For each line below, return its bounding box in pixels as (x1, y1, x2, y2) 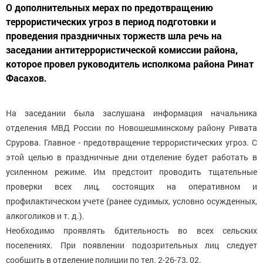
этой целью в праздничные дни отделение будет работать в (6, 151, 257, 163)
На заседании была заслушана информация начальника (6, 107, 257, 119)
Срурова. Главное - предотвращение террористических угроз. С (6, 136, 257, 148)
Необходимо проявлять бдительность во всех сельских (6, 224, 257, 236)
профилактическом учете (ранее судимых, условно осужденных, (6, 195, 257, 207)
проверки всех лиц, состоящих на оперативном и (6, 180, 257, 192)
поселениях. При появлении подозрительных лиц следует (6, 239, 257, 251)
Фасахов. (6, 71, 47, 84)
